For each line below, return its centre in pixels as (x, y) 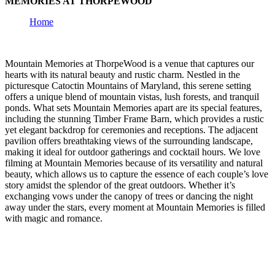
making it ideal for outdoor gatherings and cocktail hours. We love (133, 152)
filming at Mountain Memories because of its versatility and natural (134, 163)
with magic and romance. (54, 218)
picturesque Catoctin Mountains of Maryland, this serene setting (128, 86)
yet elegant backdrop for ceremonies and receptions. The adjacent (131, 130)
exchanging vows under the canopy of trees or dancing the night (129, 196)
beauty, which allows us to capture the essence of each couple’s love (137, 174)
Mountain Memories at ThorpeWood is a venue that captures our (130, 64)
